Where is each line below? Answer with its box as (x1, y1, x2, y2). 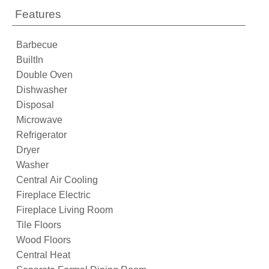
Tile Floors (16, 220, 61, 231)
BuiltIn (16, 55, 43, 65)
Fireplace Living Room (16, 205, 113, 216)
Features (15, 8, 61, 21)
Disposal (16, 100, 54, 110)
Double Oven (16, 70, 73, 80)
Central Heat (16, 250, 70, 261)
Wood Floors (16, 235, 71, 246)
